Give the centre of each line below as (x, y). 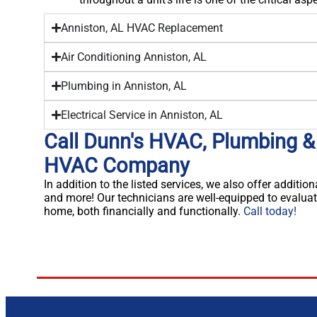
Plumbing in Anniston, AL (124, 86)
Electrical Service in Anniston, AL (142, 115)
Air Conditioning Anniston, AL (134, 57)
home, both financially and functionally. (144, 211)
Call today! (270, 211)
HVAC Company (117, 165)
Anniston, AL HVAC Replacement (142, 28)
